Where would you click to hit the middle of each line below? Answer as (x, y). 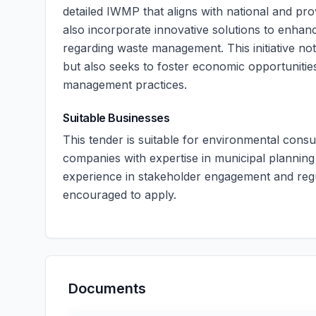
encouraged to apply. (120, 195)
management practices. (125, 85)
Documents (107, 288)
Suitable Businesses (116, 118)
